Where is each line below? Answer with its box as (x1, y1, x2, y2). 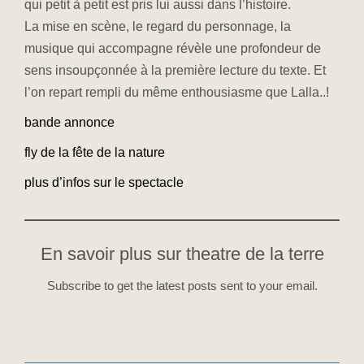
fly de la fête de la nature (24, 145, 165, 159)
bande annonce (24, 115, 115, 129)
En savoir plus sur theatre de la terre (40, 243, 324, 264)
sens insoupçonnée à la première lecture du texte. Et (24, 63, 326, 77)
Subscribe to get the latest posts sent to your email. (46, 278, 318, 292)
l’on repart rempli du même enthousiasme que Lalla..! (24, 84, 329, 99)
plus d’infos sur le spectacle (24, 175, 184, 189)
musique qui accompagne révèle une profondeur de (24, 41, 321, 55)
